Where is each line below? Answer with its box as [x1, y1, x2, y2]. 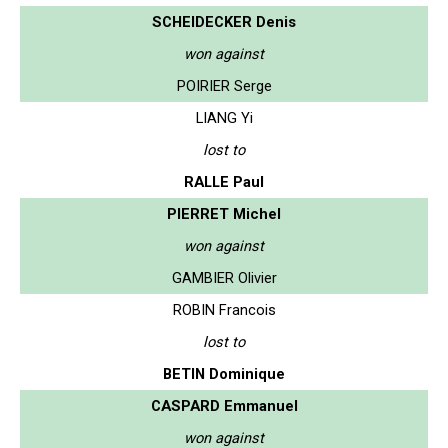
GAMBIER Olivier [171, 268, 277, 287]
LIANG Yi [195, 108, 253, 127]
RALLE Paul [184, 172, 264, 191]
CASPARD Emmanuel [150, 396, 298, 415]
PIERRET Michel [167, 204, 281, 223]
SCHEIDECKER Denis [152, 12, 296, 31]
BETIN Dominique [163, 364, 285, 383]
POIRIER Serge [176, 76, 272, 95]
